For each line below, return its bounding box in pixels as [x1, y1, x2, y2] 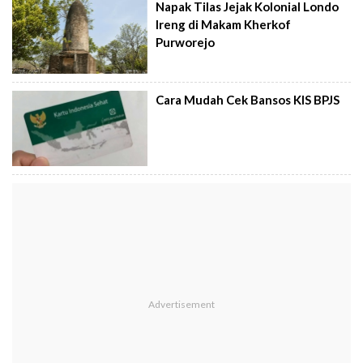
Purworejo [156, 35, 216, 50]
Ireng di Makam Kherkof [156, 17, 292, 32]
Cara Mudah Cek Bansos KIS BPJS [156, 92, 340, 107]
